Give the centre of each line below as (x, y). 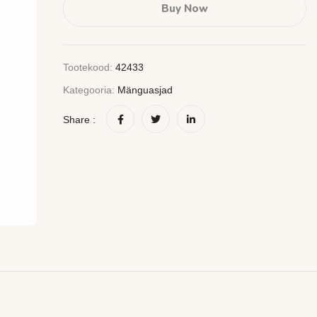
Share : (80, 120)
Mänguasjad (145, 90)
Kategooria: (91, 90)
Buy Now (185, 8)
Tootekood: (90, 67)
